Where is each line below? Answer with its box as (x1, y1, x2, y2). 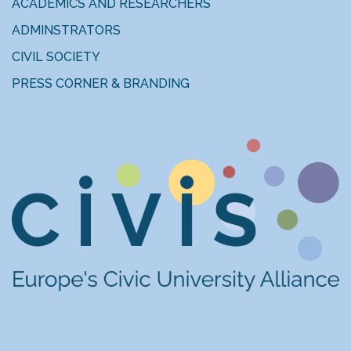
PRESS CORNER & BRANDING (12, 75, 190, 91)
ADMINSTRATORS (12, 22, 124, 38)
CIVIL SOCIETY (12, 49, 100, 64)
